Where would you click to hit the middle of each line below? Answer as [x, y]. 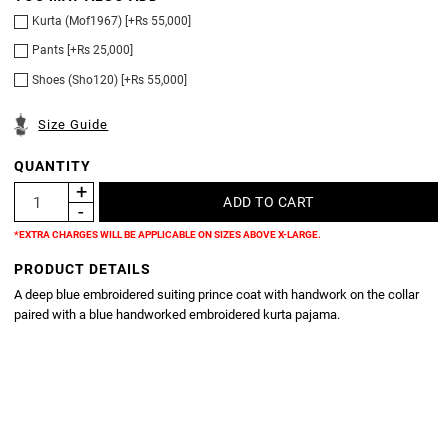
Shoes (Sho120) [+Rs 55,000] [110, 79]
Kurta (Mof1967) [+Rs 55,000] [112, 21]
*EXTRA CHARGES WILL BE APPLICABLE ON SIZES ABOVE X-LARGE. [168, 234]
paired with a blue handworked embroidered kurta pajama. [177, 314]
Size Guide [73, 124]
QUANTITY [53, 165]
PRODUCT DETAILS [83, 268]
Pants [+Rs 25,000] [83, 50]
